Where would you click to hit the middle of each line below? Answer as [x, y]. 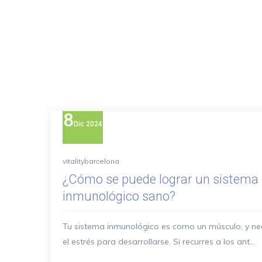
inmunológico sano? [119, 196]
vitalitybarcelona [91, 161]
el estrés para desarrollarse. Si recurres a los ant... [159, 242]
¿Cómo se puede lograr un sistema [161, 179]
